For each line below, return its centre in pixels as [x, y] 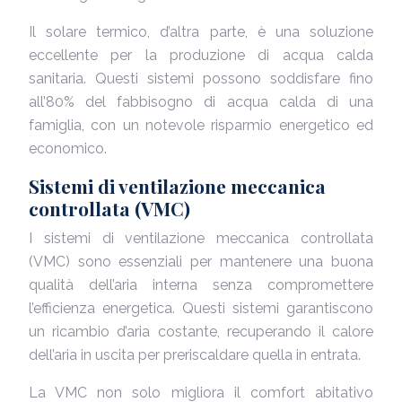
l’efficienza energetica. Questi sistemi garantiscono [201, 308]
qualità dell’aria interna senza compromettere [201, 285]
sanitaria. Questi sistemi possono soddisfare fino [201, 79]
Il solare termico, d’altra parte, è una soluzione [201, 32]
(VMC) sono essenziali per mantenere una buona [201, 262]
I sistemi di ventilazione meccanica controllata [201, 238]
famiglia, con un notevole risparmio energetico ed [201, 125]
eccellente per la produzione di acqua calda [201, 55]
